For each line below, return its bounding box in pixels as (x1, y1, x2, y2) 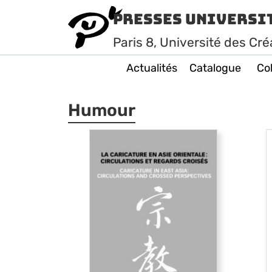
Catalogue (189, 61, 241, 75)
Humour (68, 100, 135, 120)
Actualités (126, 61, 177, 75)
